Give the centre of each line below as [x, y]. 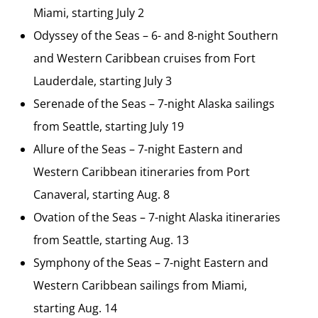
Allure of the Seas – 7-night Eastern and [138, 149]
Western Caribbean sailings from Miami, [140, 286]
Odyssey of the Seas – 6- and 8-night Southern [156, 36]
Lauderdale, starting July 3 [103, 81]
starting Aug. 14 [75, 308]
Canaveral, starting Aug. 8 [102, 195]
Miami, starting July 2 [89, 13]
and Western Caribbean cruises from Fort [144, 59]
